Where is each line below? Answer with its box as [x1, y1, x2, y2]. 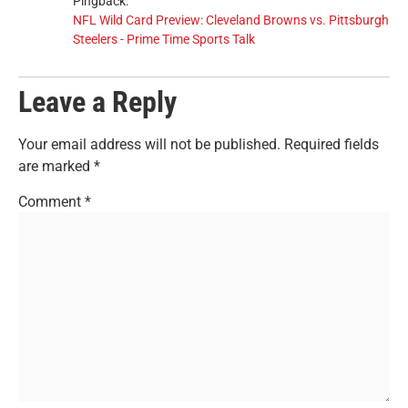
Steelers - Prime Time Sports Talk [73, 31, 255, 47]
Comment [18, 192, 85, 210]
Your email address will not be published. [18, 135, 280, 153]
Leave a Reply [18, 84, 177, 119]
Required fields [284, 135, 379, 153]
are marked [18, 157, 94, 175]
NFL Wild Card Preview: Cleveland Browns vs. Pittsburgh [73, 12, 389, 28]
